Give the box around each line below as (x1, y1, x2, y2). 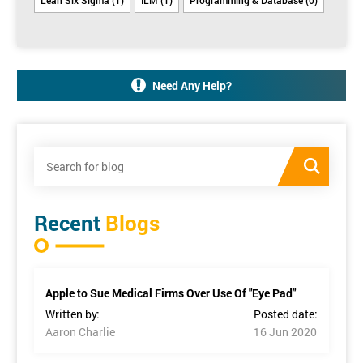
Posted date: (254, 305, 318, 322)
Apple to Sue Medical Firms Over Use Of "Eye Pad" (45, 284, 296, 301)
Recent (34, 208, 100, 237)
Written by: (45, 305, 100, 322)
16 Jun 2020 (254, 323, 317, 340)
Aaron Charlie (45, 323, 115, 340)
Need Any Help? (152, 77, 232, 93)
